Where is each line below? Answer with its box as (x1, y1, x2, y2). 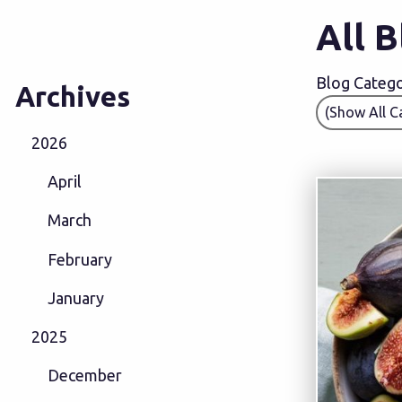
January (47, 288, 104, 307)
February (47, 249, 112, 268)
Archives (14, 80, 130, 112)
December (47, 366, 122, 385)
